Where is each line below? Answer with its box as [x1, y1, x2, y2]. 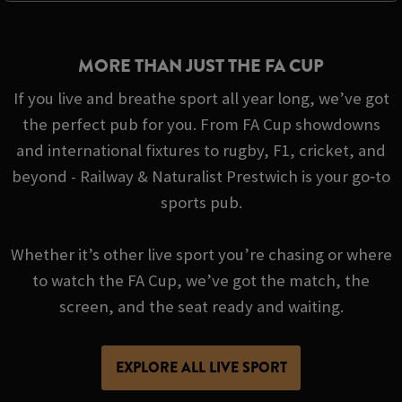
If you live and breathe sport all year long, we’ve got [13, 88, 389, 109]
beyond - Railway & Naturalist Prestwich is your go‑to [12, 166, 390, 188]
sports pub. [160, 192, 242, 214]
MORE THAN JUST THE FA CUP [78, 52, 324, 79]
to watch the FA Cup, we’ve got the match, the [32, 270, 370, 292]
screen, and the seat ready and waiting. [58, 296, 344, 318]
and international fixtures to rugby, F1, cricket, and [16, 140, 386, 162]
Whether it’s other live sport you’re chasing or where [10, 244, 392, 266]
